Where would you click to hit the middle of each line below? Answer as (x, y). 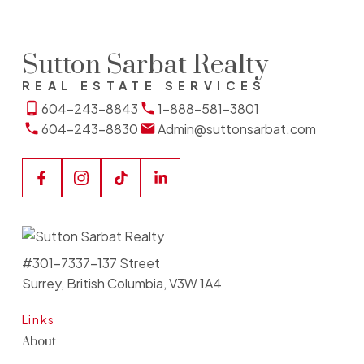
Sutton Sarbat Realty (145, 65)
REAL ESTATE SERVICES (144, 85)
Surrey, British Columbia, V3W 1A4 (121, 283)
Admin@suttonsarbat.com (236, 128)
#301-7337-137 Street (91, 263)
